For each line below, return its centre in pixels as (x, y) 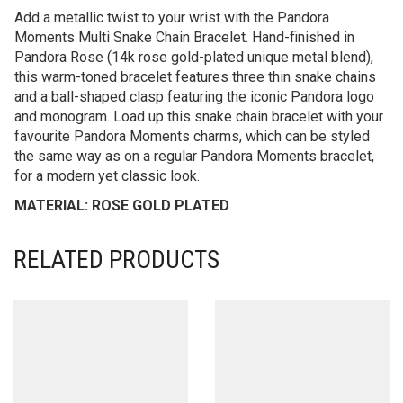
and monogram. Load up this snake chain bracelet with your (199, 116)
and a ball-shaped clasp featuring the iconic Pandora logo (194, 96)
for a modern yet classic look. (107, 175)
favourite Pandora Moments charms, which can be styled (192, 136)
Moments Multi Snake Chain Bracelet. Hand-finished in (184, 37)
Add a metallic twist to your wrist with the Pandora (172, 17)
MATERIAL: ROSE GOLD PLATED (122, 205)
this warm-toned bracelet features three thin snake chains (195, 76)
